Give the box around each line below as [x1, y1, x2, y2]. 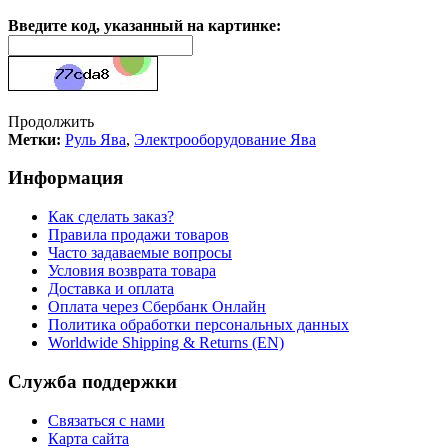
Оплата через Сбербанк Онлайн [48, 298, 266, 316]
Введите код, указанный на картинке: [8, 16, 281, 34]
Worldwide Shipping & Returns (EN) [48, 334, 284, 352]
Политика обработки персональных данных [48, 316, 349, 334]
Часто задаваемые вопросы [48, 244, 232, 262]
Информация [8, 167, 123, 189]
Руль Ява [65, 130, 126, 148]
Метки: [8, 130, 61, 148]
